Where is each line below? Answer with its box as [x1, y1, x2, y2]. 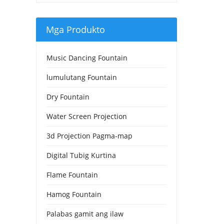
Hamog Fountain [46, 189, 101, 199]
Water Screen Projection [46, 111, 127, 121]
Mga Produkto [46, 23, 105, 35]
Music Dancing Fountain [46, 52, 127, 62]
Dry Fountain [46, 91, 89, 101]
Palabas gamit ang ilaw [46, 208, 123, 218]
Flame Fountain [46, 169, 98, 179]
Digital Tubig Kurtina [46, 150, 116, 160]
